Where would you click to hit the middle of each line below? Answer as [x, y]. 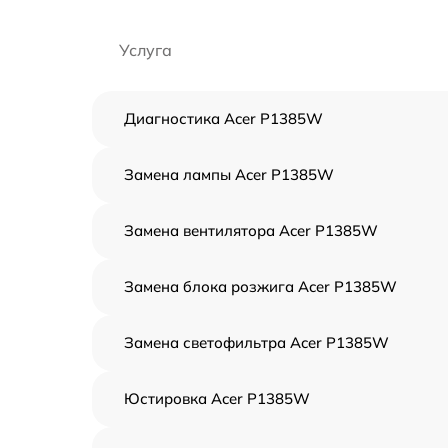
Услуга [145, 50]
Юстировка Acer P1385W [217, 398]
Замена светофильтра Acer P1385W [256, 342]
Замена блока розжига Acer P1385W [260, 286]
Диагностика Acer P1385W [223, 118]
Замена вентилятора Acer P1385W [251, 230]
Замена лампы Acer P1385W [229, 174]
